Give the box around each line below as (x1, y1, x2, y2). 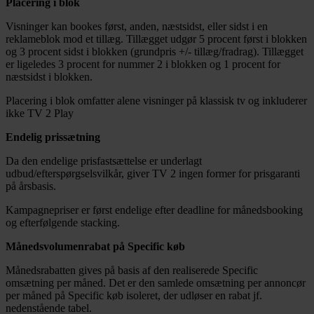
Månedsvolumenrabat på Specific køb (6, 240, 185, 253)
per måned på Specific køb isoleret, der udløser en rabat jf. (6, 289, 262, 302)
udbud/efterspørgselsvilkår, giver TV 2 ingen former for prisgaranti (6, 168, 300, 180)
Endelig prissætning (6, 131, 100, 144)
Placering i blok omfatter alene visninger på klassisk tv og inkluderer (6, 95, 307, 107)
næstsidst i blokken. (6, 71, 93, 83)
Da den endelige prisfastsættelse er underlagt (6, 155, 202, 168)
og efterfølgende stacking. (6, 217, 120, 229)
